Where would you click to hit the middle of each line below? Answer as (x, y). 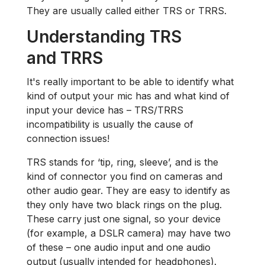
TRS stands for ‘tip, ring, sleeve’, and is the (122, 162)
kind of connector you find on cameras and (125, 177)
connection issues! (68, 139)
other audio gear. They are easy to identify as (128, 191)
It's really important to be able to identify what (130, 82)
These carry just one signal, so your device (124, 219)
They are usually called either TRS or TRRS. (127, 11)
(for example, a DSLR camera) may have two (129, 233)
